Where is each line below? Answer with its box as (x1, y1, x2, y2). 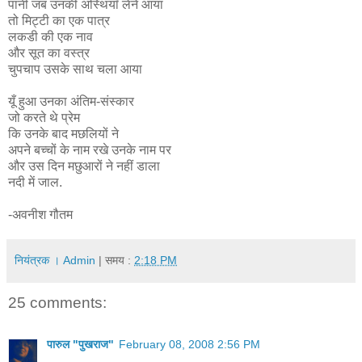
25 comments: (8, 293, 107, 311)
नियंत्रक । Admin (15, 253, 95, 267)
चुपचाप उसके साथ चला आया (8, 61, 142, 76)
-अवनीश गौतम (8, 207, 73, 221)
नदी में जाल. (8, 175, 62, 189)
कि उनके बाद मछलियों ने (8, 126, 119, 141)
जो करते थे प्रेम (8, 110, 80, 124)
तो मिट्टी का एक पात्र (8, 13, 110, 27)
